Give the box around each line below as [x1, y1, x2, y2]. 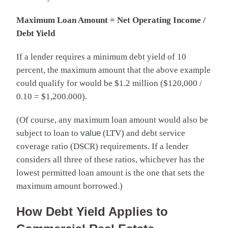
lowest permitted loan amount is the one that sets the [16, 167, 205, 178]
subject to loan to [16, 128, 80, 138]
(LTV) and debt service [101, 128, 185, 138]
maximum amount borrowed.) [16, 181, 123, 191]
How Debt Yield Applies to [16, 204, 168, 218]
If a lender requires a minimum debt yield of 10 [16, 51, 186, 62]
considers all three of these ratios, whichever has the [16, 154, 205, 164]
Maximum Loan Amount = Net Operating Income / [16, 15, 206, 25]
